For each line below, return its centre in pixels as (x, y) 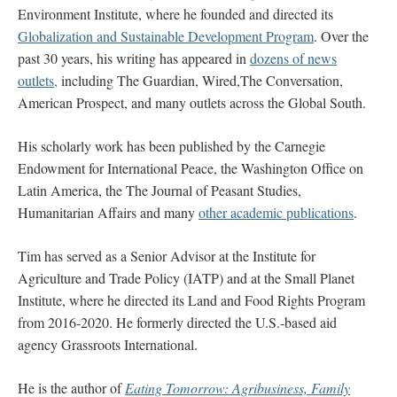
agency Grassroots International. (108, 344)
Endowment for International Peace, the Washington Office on (191, 168)
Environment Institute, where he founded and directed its (175, 14)
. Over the (341, 36)
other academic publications (276, 212)
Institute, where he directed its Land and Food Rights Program (191, 300)
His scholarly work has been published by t (138, 146)
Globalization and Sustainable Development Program (166, 36)
